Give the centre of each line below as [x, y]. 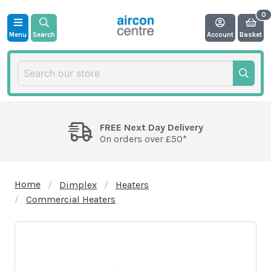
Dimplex [78, 184]
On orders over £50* [143, 139]
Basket [251, 34]
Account [220, 34]
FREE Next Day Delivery [151, 127]
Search [44, 34]
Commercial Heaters [71, 199]
